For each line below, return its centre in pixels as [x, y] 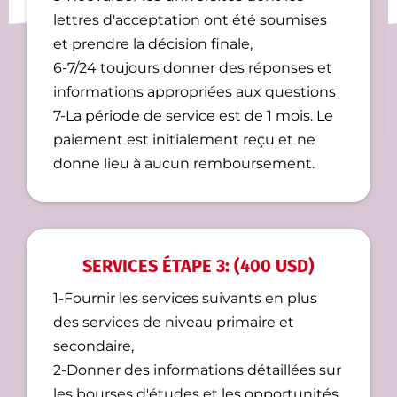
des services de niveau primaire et [174, 323]
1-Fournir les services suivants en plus [185, 299]
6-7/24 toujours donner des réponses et [193, 68]
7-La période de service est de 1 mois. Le [193, 116]
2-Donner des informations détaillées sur [197, 370]
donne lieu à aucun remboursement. [184, 164]
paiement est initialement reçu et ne [184, 140]
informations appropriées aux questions [195, 92]
